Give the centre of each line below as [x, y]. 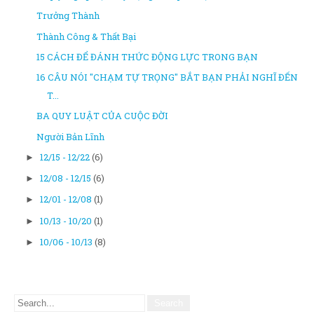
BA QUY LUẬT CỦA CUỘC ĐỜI [103, 116]
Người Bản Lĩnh [71, 136]
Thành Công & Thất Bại [87, 36]
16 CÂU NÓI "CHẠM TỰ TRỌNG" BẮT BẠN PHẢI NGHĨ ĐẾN [168, 77]
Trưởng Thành [68, 16]
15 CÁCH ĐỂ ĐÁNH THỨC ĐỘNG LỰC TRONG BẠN [148, 56]
